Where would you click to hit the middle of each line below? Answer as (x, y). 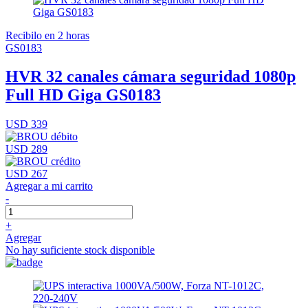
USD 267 (26, 174)
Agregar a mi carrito (49, 186)
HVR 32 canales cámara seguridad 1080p (151, 77)
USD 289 (26, 149)
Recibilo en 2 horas (47, 35)
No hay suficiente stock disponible (80, 250)
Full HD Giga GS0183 (83, 95)
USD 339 (26, 124)
